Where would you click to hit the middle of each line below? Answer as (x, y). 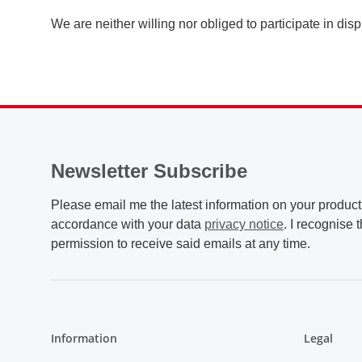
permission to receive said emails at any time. (181, 244)
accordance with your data (128, 224)
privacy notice (244, 224)
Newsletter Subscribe (149, 171)
